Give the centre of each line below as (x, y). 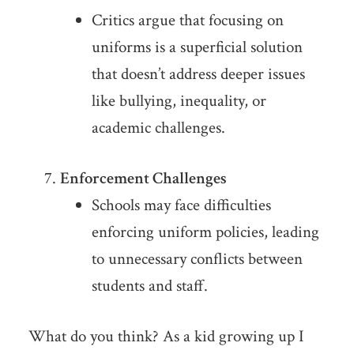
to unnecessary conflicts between (197, 259)
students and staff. (149, 286)
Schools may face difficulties (181, 205)
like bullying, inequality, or (179, 101)
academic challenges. (158, 128)
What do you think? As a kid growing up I (166, 337)
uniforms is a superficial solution (197, 47)
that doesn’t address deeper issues (198, 74)
